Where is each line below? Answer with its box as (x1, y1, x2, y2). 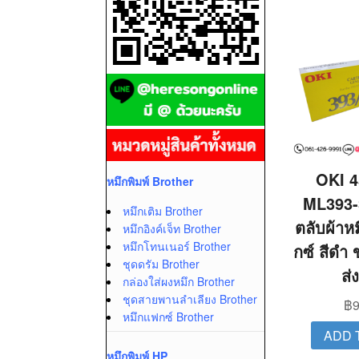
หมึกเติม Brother (123, 203, 203, 219)
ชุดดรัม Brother (123, 256, 200, 272)
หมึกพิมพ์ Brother (107, 173, 193, 189)
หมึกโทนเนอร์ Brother (123, 238, 231, 254)
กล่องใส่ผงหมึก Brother (123, 273, 235, 289)
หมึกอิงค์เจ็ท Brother (123, 220, 221, 236)
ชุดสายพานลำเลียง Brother (123, 291, 257, 307)
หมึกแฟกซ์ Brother (123, 309, 214, 325)
